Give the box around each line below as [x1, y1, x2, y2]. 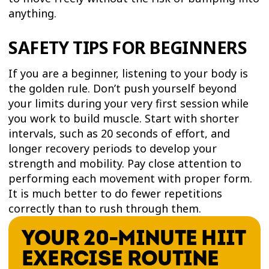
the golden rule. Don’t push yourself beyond [8, 80, 237, 95]
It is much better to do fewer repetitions [8, 186, 223, 201]
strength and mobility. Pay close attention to [8, 156, 242, 171]
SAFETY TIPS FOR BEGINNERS [8, 35, 247, 59]
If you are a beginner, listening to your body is [8, 65, 249, 80]
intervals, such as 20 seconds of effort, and [8, 125, 231, 141]
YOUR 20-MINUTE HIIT [21, 226, 246, 252]
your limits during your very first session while [8, 95, 249, 110]
